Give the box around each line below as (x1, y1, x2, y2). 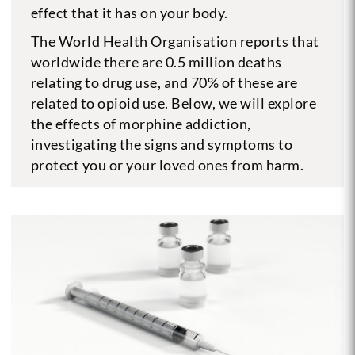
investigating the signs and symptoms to (30, 135, 293, 153)
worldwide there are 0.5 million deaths (30, 52, 282, 71)
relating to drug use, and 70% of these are (30, 73, 298, 91)
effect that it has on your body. (30, 3, 228, 21)
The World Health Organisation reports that (30, 32, 319, 50)
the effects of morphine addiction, (30, 114, 251, 132)
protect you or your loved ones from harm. (30, 155, 304, 174)
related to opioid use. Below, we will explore (30, 94, 317, 112)
